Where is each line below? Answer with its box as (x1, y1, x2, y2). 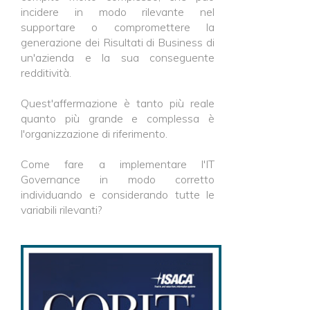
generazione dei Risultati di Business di (21, 35, 215, 49)
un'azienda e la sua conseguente (21, 51, 215, 64)
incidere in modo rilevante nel (21, 5, 215, 19)
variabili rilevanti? (21, 203, 102, 217)
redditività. (21, 66, 71, 80)
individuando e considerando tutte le (21, 188, 215, 201)
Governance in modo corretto (21, 172, 215, 186)
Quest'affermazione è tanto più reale (21, 96, 215, 110)
